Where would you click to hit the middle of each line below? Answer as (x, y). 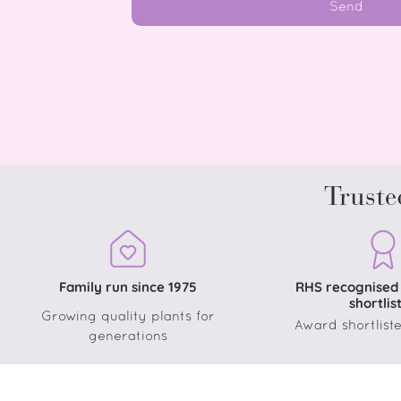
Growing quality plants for (128, 316)
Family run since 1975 (128, 286)
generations (128, 336)
